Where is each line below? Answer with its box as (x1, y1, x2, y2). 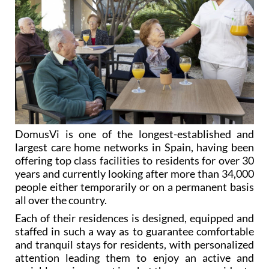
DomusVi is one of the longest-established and (15, 127, 254, 141)
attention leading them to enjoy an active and (15, 250, 254, 264)
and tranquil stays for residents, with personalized (15, 237, 254, 251)
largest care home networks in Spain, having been (15, 140, 254, 154)
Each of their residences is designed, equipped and (15, 211, 254, 225)
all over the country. (15, 193, 107, 207)
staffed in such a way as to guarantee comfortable (15, 224, 254, 238)
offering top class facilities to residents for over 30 (15, 153, 254, 167)
